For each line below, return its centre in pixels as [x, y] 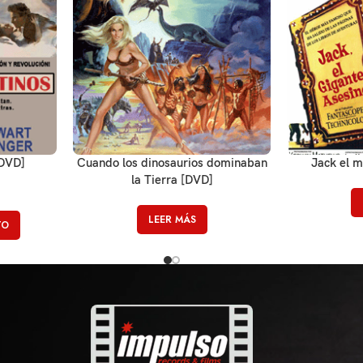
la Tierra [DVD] [172, 179]
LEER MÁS [172, 219]
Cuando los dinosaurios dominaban [172, 162]
